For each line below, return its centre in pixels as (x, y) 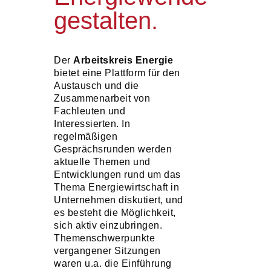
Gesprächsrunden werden (113, 149)
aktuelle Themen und (102, 162)
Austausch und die (96, 86)
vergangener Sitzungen (107, 251)
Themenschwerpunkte (104, 238)
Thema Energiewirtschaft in (116, 187)
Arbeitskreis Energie (123, 60)
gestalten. (106, 21)
